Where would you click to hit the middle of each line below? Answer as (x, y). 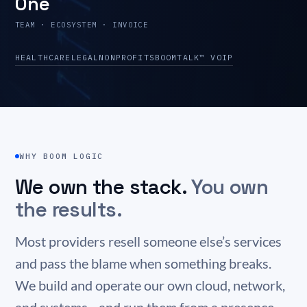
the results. (69, 210)
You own (230, 187)
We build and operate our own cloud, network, (150, 285)
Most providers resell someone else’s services (148, 242)
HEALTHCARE (43, 57)
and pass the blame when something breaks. (143, 263)
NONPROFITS (127, 57)
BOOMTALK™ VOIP (194, 57)
